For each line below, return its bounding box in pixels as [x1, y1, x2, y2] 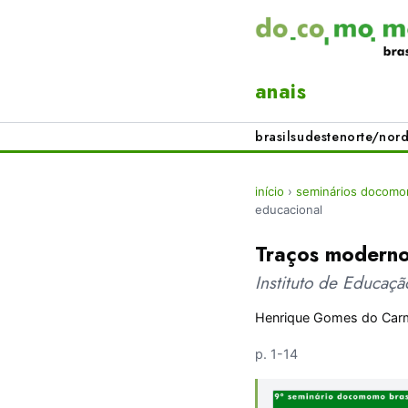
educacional [255, 202, 322, 218]
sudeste [291, 127, 340, 147]
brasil [255, 127, 291, 147]
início [255, 184, 284, 199]
